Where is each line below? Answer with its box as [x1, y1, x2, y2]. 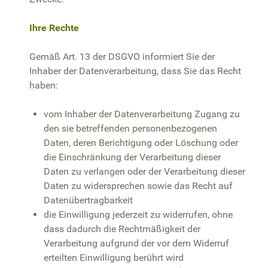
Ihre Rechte [29, 22, 79, 33]
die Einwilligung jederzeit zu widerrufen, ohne [44, 208, 233, 220]
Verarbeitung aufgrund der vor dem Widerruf [44, 237, 229, 249]
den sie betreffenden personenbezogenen [44, 122, 217, 134]
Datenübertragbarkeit [44, 194, 133, 206]
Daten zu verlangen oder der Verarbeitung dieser [44, 165, 245, 177]
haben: [29, 79, 58, 91]
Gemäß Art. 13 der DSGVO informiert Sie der [29, 50, 215, 62]
